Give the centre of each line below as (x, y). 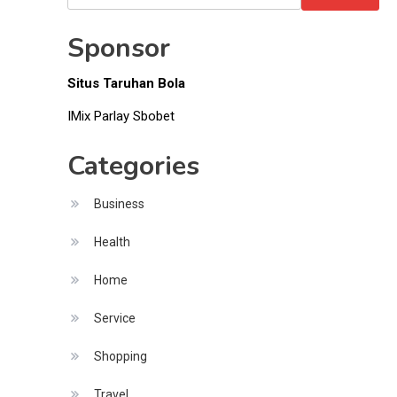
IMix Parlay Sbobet (121, 116)
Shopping (120, 356)
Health (112, 242)
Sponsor (118, 48)
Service (114, 318)
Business (119, 204)
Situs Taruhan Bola (126, 83)
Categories (133, 166)
